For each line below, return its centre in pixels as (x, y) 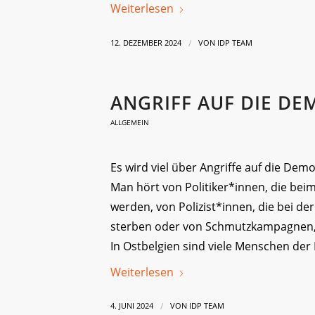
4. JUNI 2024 (132, 306)
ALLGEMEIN (130, 123)
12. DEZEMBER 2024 (146, 43)
